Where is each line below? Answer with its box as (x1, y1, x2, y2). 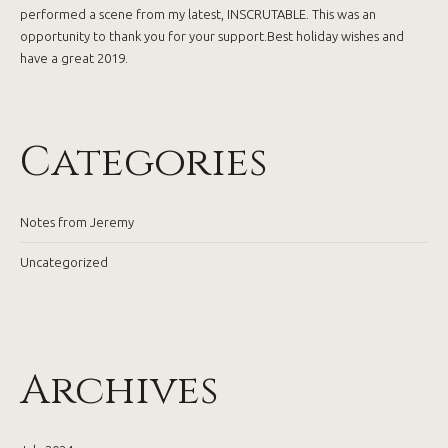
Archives (20, 363, 218, 418)
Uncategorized (20, 255, 108, 269)
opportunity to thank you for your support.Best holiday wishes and (20, 29, 404, 43)
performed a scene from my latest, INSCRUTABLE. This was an (20, 7, 376, 21)
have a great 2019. (20, 51, 128, 65)
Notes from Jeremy (20, 215, 134, 229)
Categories (20, 135, 267, 190)
